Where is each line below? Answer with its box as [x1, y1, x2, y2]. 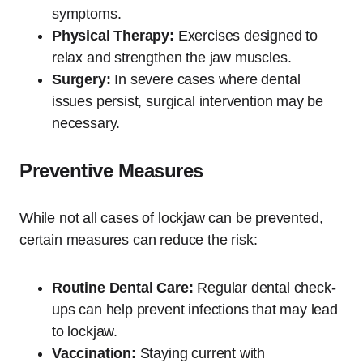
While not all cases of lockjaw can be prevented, [19, 209, 323, 226]
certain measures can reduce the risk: [19, 231, 258, 248]
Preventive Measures [19, 159, 203, 181]
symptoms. [52, 5, 122, 22]
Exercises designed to [173, 27, 318, 44]
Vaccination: [52, 344, 136, 361]
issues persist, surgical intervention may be [52, 92, 324, 109]
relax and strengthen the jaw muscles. [52, 49, 292, 66]
